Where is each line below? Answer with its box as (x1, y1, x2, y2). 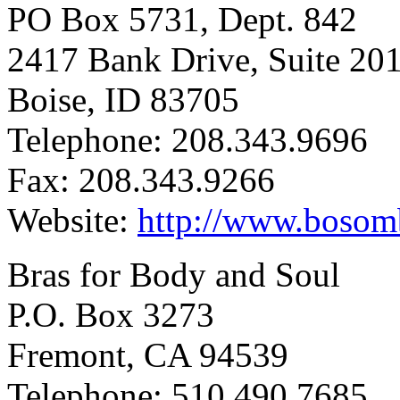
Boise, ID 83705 (7, 79, 239, 119)
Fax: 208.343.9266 (7, 160, 275, 199)
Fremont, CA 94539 (7, 335, 288, 374)
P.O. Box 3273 (7, 295, 214, 334)
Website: (7, 200, 137, 239)
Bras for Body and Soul (7, 254, 340, 294)
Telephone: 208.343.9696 (7, 120, 368, 159)
